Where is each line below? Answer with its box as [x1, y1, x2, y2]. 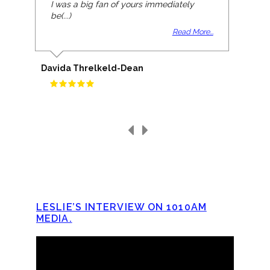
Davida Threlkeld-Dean [41, 63, 144, 73]
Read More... [172, 27, 213, 36]
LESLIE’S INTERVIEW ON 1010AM [36, 201, 207, 213]
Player [36, 254, 60, 264]
